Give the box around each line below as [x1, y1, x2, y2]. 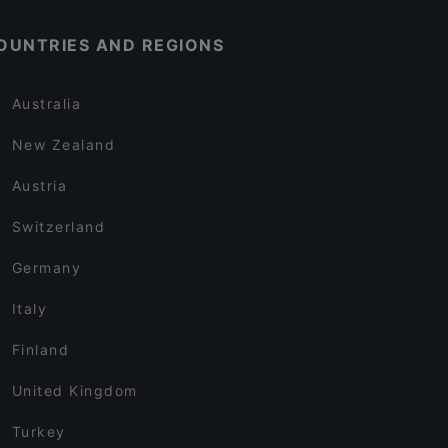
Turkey [11, 423, 66, 440]
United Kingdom [11, 382, 138, 399]
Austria [11, 177, 68, 194]
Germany [11, 259, 82, 276]
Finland [11, 341, 70, 358]
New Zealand [11, 136, 116, 153]
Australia [11, 95, 82, 112]
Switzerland [11, 218, 106, 235]
